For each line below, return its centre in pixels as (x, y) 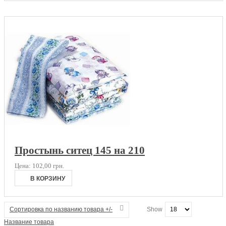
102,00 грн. (48, 166)
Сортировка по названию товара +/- (61, 209)
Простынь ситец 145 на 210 (80, 150)
